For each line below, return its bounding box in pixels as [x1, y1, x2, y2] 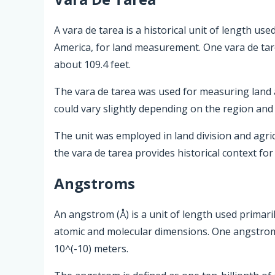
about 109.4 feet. [54, 57, 131, 71]
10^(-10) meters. [54, 242, 128, 256]
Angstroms [54, 173, 135, 194]
